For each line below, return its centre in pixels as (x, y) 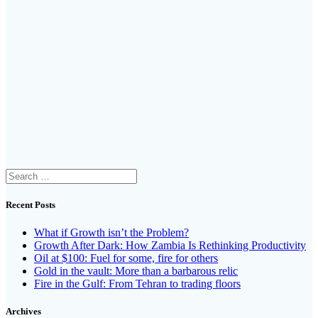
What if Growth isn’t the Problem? (111, 233)
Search (20, 174)
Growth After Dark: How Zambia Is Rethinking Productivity (170, 246)
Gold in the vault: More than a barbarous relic (136, 271)
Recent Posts (31, 205)
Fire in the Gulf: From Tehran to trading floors (137, 284)
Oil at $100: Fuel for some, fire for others (126, 258)
